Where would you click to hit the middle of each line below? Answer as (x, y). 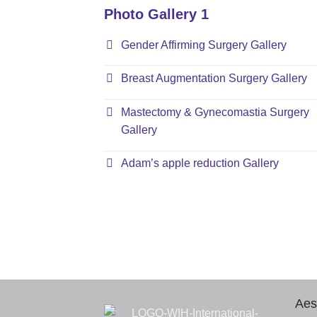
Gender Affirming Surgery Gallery (204, 45)
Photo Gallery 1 (156, 14)
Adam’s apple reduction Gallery (200, 163)
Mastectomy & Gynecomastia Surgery (215, 112)
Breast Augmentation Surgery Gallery (214, 79)
